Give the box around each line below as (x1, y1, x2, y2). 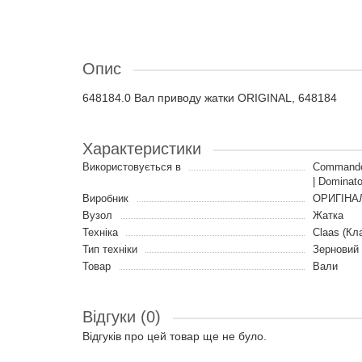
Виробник (82, 192, 128, 204)
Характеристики (82, 140, 201, 158)
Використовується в (82, 161, 181, 173)
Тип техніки (82, 243, 137, 255)
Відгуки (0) (82, 308, 161, 326)
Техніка (82, 226, 118, 238)
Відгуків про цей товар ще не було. (82, 330, 267, 343)
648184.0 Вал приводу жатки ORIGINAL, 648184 (82, 91, 337, 104)
